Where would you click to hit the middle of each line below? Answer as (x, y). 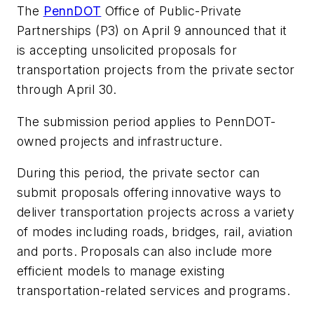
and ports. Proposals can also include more (145, 252)
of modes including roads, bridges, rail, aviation (155, 232)
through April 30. (67, 90)
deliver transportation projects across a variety (156, 212)
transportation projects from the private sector (156, 70)
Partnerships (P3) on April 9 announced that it (152, 31)
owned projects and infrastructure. (120, 141)
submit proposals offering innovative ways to (149, 193)
